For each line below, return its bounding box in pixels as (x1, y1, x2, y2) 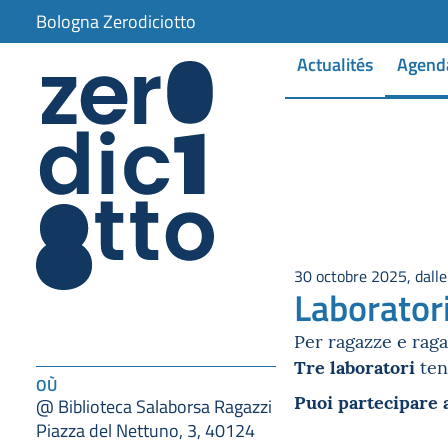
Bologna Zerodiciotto (36, 9, 196, 33)
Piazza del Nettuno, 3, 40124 (36, 417, 255, 442)
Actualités (297, 51, 373, 76)
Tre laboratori (294, 352, 420, 379)
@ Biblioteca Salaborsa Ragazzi (36, 393, 272, 418)
